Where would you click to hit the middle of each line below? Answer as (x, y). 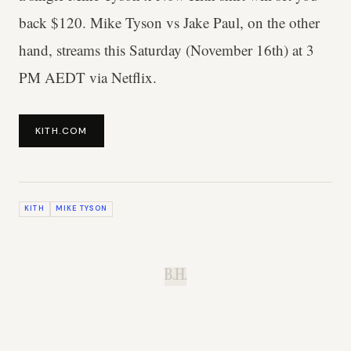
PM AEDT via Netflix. (88, 77)
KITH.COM (62, 131)
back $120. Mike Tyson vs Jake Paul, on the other (169, 22)
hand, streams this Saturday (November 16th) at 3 (166, 49)
